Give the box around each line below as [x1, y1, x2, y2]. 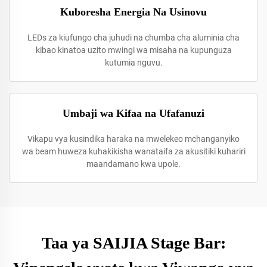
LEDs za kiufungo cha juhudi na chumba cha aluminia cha [27, 33, 240, 42]
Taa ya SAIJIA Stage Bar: [41, 234, 226, 252]
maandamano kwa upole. [86, 159, 181, 169]
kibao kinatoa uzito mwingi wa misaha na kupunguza [35, 45, 232, 55]
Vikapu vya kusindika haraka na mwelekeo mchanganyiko [27, 134, 240, 144]
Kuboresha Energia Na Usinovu [60, 6, 207, 18]
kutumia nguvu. [104, 58, 163, 67]
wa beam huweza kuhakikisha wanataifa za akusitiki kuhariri [21, 147, 246, 156]
